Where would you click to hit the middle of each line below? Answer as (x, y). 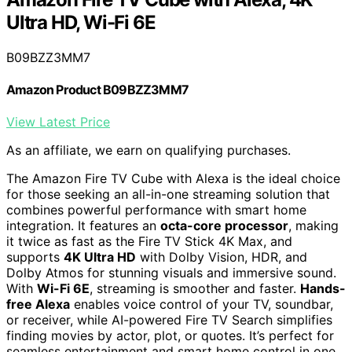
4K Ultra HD (100, 257)
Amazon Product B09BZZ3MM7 (97, 90)
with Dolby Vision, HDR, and (222, 257)
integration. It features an (83, 226)
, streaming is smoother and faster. (195, 289)
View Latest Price (58, 122)
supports (35, 257)
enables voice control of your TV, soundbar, (202, 304)
